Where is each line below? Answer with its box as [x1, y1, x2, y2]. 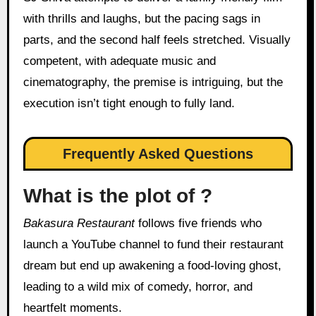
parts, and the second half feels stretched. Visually [23, 33, 291, 47]
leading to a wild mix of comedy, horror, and [23, 280, 253, 294]
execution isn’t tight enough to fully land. [23, 97, 235, 111]
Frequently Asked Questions [63, 146, 253, 162]
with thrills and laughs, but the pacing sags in [23, 12, 260, 26]
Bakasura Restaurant [30, 217, 135, 231]
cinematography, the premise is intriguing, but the [23, 75, 283, 90]
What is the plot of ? [23, 184, 212, 207]
